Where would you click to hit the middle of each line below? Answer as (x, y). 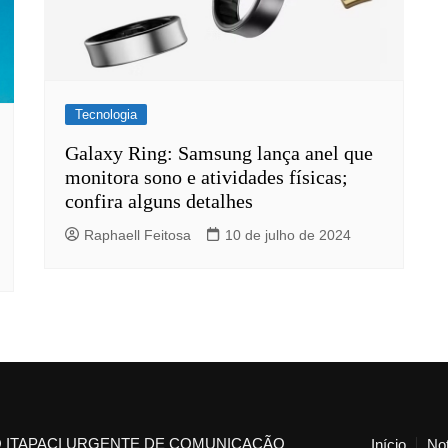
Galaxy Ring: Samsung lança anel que (219, 152)
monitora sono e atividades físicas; (206, 176)
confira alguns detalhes (159, 200)
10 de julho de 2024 (288, 234)
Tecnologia (106, 114)
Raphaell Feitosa (137, 234)
